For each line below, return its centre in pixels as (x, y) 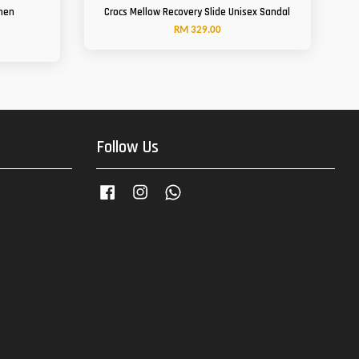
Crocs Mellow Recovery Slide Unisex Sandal (198, 12)
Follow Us (127, 147)
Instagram (167, 188)
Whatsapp (200, 188)
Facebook (134, 188)
